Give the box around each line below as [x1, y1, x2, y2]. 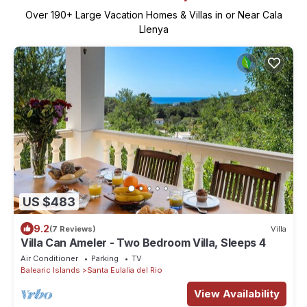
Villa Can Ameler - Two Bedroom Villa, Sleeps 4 [21, 236, 266, 250]
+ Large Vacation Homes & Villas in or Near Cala [66, 8, 282, 21]
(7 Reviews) [49, 223, 96, 234]
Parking [91, 254, 119, 264]
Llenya [138, 23, 169, 35]
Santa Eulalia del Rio [87, 265, 162, 275]
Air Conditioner [21, 254, 78, 264]
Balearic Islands [21, 265, 80, 275]
